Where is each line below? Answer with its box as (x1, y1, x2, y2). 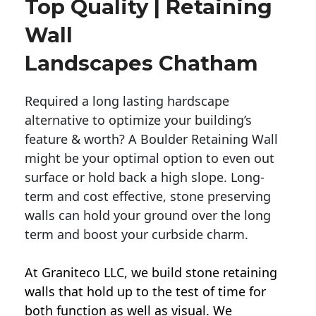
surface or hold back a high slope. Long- (25, 169, 265, 186)
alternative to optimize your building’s (25, 111, 252, 129)
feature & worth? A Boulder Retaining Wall (25, 130, 278, 148)
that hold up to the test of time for (55, 283, 266, 300)
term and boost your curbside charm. (25, 226, 248, 243)
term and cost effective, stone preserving (25, 188, 271, 205)
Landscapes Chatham (25, 51, 258, 76)
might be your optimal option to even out (25, 150, 274, 167)
